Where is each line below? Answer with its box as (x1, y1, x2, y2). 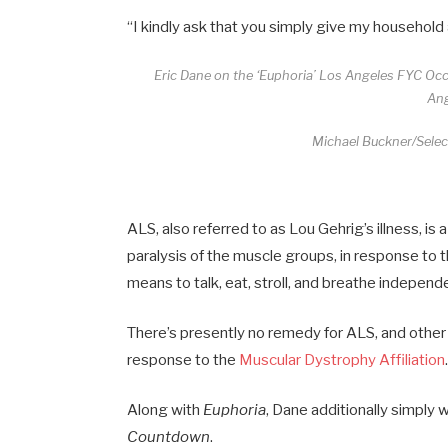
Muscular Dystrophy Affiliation (239, 350, 446, 369)
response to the (127, 350, 240, 369)
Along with (127, 400, 204, 419)
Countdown (127, 427, 211, 446)
